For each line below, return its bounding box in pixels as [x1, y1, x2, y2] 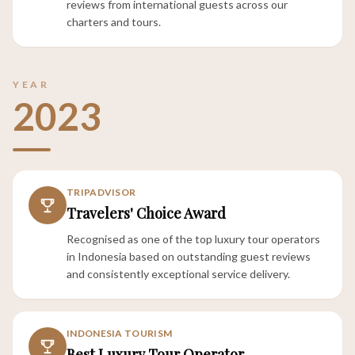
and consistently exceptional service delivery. [67, 267, 290, 281]
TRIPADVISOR [67, 186, 136, 198]
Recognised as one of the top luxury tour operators [67, 232, 320, 246]
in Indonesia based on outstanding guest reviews [67, 250, 311, 263]
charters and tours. [67, 15, 161, 29]
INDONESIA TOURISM [67, 327, 173, 339]
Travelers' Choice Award [67, 204, 226, 223]
